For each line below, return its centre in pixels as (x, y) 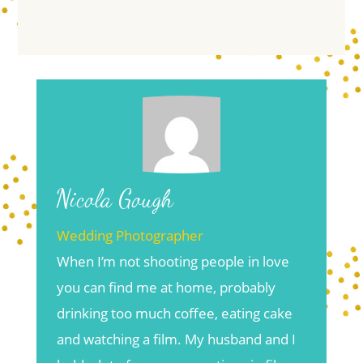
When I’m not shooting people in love (173, 262)
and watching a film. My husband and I (176, 340)
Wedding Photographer (130, 236)
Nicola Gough (115, 199)
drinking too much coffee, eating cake (174, 314)
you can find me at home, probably (166, 288)
